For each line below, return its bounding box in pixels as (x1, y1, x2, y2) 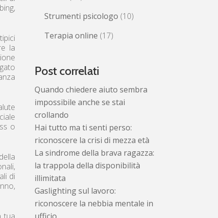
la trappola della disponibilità (35, 160, 140, 171)
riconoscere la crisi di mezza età (35, 134, 149, 145)
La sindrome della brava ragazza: (35, 147, 154, 158)
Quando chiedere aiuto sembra (35, 84, 147, 95)
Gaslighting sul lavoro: (35, 185, 116, 196)
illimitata (35, 172, 66, 183)
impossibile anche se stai (35, 96, 125, 108)
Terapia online (44, 30, 98, 41)
